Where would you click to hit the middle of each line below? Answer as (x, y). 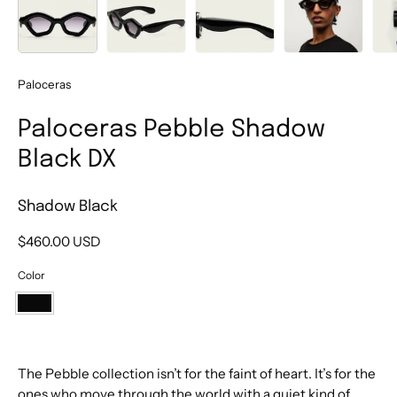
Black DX (67, 160)
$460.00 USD (59, 241)
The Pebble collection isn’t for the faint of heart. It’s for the (197, 373)
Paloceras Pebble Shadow (171, 130)
